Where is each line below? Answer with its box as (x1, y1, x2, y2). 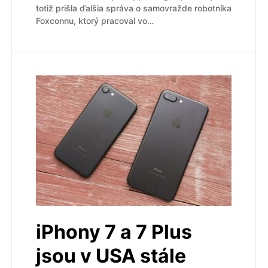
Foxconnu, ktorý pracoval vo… (36, 16, 154, 26)
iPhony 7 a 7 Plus (36, 220, 192, 243)
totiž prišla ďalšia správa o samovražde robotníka (36, 3, 232, 14)
